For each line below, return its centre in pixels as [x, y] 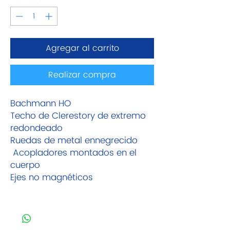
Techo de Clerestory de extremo [78, 116]
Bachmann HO [42, 104]
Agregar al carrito [82, 48]
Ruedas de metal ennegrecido [74, 141]
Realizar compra [82, 75]
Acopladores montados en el [73, 153]
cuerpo [25, 165]
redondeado [36, 128]
